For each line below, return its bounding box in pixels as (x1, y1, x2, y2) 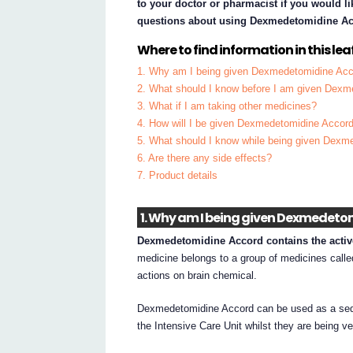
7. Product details (137, 169, 218, 182)
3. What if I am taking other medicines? (137, 100, 318, 113)
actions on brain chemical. (137, 269, 258, 282)
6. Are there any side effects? (137, 152, 273, 165)
